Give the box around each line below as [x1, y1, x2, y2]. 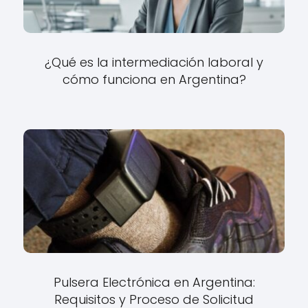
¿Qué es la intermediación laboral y [45, 53, 263, 71]
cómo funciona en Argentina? [62, 70, 246, 88]
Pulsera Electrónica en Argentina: [53, 273, 255, 291]
